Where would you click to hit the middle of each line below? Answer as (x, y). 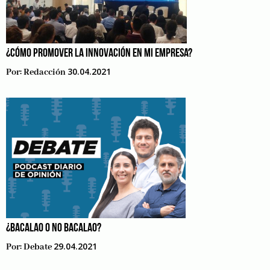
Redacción (45, 72)
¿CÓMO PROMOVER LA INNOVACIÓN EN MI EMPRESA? (99, 54)
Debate (38, 247)
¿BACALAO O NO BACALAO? (54, 228)
